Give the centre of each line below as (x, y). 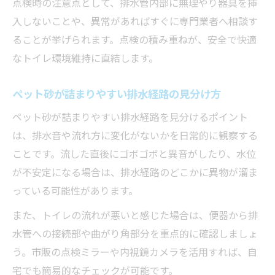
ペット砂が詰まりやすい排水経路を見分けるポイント (130, 116)
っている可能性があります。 (75, 190)
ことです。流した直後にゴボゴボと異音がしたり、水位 (134, 153)
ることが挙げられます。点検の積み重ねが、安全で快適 (134, 39)
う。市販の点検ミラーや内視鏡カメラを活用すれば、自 (135, 251)
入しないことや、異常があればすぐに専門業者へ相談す (135, 21)
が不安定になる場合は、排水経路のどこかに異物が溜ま (135, 172)
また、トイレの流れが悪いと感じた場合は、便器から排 (135, 215)
